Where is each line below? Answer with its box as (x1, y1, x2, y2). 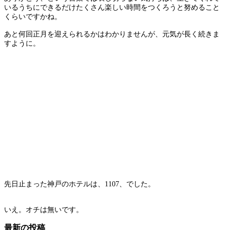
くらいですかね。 (4, 12, 62, 21)
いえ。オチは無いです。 (4, 205, 83, 214)
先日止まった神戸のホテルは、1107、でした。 (4, 180, 155, 188)
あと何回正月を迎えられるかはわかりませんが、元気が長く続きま (4, 30, 220, 38)
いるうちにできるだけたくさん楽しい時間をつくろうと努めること (4, 3, 220, 11)
